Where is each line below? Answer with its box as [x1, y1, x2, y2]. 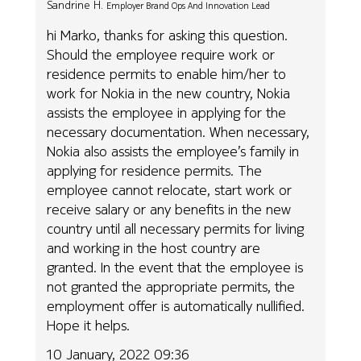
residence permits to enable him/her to [47, 63, 287, 84]
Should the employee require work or [47, 44, 276, 64]
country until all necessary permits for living [47, 218, 305, 239]
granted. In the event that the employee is [47, 256, 304, 277]
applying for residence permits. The [47, 160, 263, 180]
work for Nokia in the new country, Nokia [47, 82, 291, 103]
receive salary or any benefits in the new [47, 198, 292, 219]
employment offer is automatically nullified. [47, 295, 305, 316]
